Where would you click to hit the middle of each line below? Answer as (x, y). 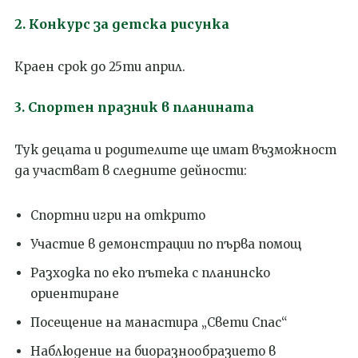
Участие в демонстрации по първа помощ (166, 244)
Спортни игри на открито (118, 215)
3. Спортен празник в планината (134, 107)
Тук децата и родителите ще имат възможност (175, 149)
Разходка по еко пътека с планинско (150, 272)
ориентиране (75, 293)
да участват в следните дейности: (131, 170)
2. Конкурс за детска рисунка (122, 24)
